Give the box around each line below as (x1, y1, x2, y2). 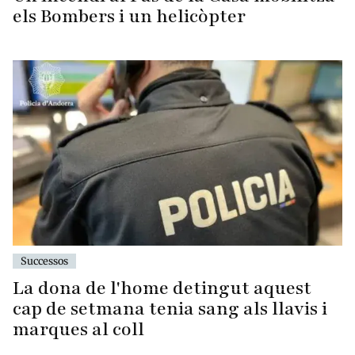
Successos (21, 254, 68, 268)
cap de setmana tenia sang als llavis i (13, 296, 327, 322)
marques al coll (13, 317, 144, 342)
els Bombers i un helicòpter (13, 4, 246, 29)
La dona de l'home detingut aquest (13, 276, 311, 301)
